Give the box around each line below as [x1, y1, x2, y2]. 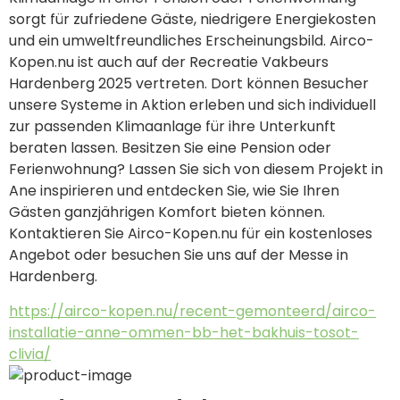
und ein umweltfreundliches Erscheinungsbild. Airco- [9, 30, 374, 52]
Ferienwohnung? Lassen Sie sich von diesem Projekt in [9, 159, 383, 180]
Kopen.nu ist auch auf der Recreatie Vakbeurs [9, 52, 329, 73]
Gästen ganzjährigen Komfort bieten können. [9, 202, 325, 223]
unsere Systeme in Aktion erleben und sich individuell [9, 95, 376, 116]
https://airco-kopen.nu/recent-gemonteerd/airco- [9, 300, 376, 321]
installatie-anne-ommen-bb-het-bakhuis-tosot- [9, 321, 359, 343]
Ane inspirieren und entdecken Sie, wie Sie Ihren [9, 180, 339, 202]
